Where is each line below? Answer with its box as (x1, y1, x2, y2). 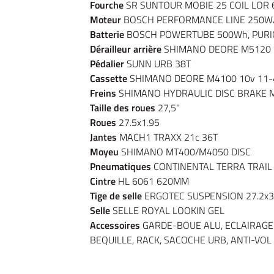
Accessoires (90, 218, 140, 232)
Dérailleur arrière (90, 42, 161, 56)
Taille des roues (90, 100, 155, 115)
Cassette (90, 71, 130, 86)
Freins (90, 86, 116, 100)
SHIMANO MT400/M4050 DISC (119, 144, 251, 159)
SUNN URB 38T (127, 56, 191, 71)
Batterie (90, 27, 127, 42)
